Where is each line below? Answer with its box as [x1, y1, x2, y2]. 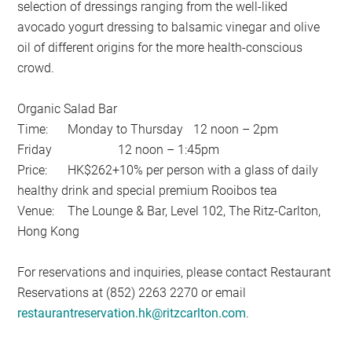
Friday [17, 141, 53, 157]
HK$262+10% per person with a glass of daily [68, 162, 319, 178]
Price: [17, 162, 51, 178]
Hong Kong [17, 223, 80, 239]
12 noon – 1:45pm [118, 141, 220, 157]
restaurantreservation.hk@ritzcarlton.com [17, 305, 247, 321]
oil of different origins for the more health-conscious [17, 39, 303, 55]
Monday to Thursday [68, 121, 187, 137]
